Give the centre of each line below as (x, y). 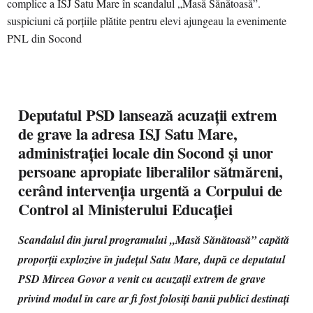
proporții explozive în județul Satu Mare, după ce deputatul (152, 259)
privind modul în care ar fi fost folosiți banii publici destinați (154, 298)
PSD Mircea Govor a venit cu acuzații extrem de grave (142, 279)
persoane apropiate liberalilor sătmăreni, (151, 172)
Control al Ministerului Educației (125, 209)
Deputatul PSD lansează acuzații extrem (148, 115)
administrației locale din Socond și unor (146, 153)
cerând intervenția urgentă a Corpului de (151, 190)
